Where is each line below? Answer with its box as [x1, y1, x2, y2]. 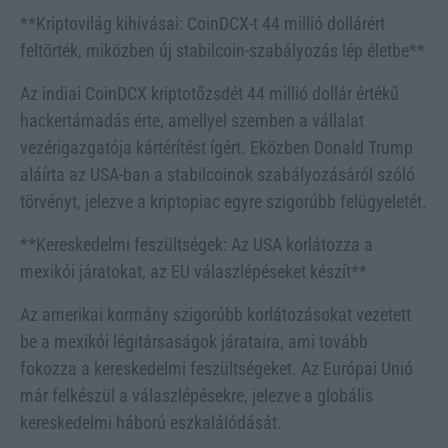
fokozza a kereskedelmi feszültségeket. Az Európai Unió [20, 357, 413, 379]
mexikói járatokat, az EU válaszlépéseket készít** [20, 260, 367, 282]
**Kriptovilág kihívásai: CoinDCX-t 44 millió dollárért [20, 12, 385, 34]
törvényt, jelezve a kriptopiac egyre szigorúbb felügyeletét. [20, 190, 427, 212]
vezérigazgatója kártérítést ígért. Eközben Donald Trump [20, 136, 413, 158]
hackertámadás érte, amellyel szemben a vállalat [20, 109, 364, 131]
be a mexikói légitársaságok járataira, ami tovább [20, 330, 368, 352]
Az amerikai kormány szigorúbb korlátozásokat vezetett [20, 303, 411, 325]
